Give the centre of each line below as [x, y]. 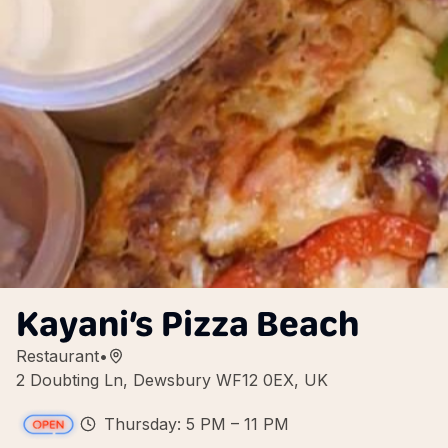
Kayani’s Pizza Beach [187, 323]
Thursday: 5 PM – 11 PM [196, 424]
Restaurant [57, 356]
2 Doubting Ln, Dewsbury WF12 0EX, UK [172, 380]
